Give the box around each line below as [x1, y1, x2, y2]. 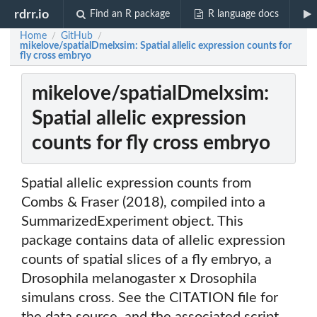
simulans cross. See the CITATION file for [21, 291, 278, 306]
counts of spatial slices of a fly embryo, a [21, 253, 272, 267]
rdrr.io [14, 8, 50, 21]
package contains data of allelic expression [21, 234, 285, 248]
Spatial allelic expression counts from [21, 176, 251, 191]
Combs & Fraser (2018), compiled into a [21, 195, 265, 210]
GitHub [61, 31, 93, 41]
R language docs [207, 9, 279, 19]
